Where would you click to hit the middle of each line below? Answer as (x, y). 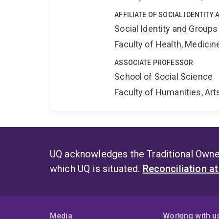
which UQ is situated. (96, 169)
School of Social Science (164, 77)
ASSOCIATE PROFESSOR (154, 63)
